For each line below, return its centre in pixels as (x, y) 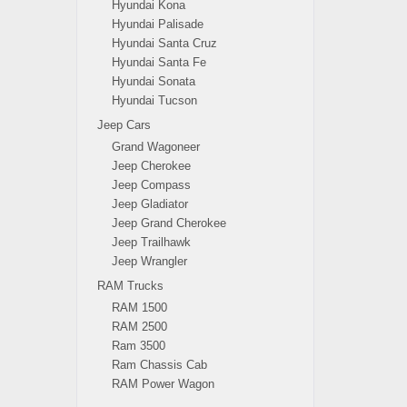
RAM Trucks (130, 286)
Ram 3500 (138, 346)
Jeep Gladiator (149, 204)
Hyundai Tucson (154, 100)
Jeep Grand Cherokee (169, 223)
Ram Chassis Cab (159, 365)
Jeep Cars (124, 125)
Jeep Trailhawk (151, 242)
